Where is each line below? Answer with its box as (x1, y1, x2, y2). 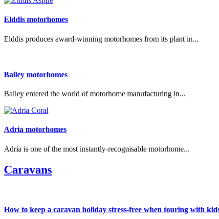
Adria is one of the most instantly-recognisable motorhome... (4, 144, 190, 153)
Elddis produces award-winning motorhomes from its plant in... (4, 34, 198, 43)
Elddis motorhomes (4, 15, 68, 24)
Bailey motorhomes (4, 70, 67, 79)
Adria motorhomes (4, 125, 66, 134)
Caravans (4, 163, 52, 176)
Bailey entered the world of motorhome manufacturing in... (4, 89, 185, 98)
